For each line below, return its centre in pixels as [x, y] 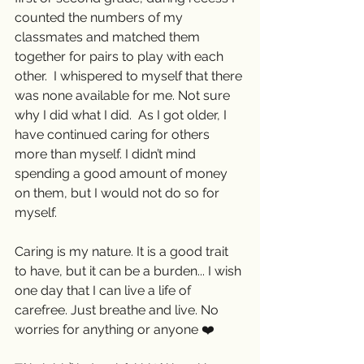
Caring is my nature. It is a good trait [123, 252]
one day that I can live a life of [104, 291]
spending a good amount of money [123, 174]
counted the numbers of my [100, 18]
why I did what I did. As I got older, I [122, 115]
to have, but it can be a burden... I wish [130, 271]
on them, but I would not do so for [119, 193]
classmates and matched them [109, 37]
